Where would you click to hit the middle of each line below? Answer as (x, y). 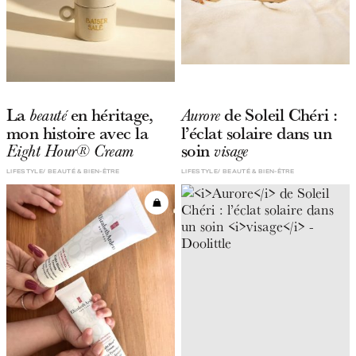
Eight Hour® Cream (70, 151)
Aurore (200, 115)
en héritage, (110, 114)
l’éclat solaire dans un (256, 132)
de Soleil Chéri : (279, 114)
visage (231, 151)
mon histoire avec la (77, 132)
